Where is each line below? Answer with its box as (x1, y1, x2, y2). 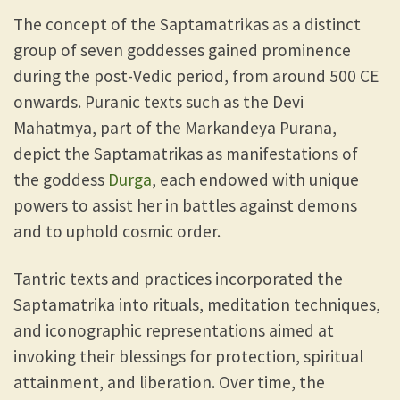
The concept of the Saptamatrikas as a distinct (13, 13, 361, 36)
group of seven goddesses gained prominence (13, 39, 351, 62)
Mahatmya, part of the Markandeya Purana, (13, 117, 337, 139)
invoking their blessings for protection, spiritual (13, 346, 363, 368)
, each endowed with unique (152, 169, 359, 191)
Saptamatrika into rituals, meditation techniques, (13, 294, 380, 316)
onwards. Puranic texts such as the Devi (13, 91, 304, 113)
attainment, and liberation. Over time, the (13, 371, 325, 394)
